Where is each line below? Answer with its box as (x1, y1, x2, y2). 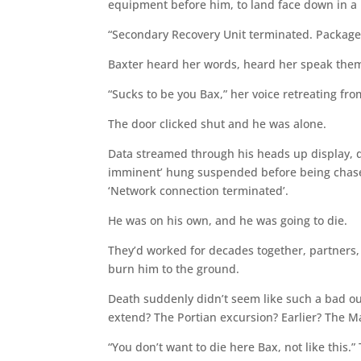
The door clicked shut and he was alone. (108, 115, 327, 131)
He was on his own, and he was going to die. (108, 212, 348, 228)
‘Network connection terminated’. (108, 182, 289, 198)
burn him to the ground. (108, 260, 240, 276)
